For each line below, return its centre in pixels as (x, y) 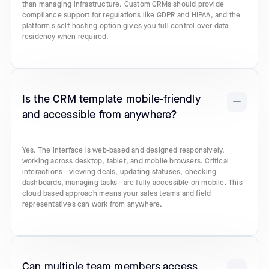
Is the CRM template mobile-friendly (111, 99)
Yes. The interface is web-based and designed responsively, (123, 151)
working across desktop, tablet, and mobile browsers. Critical (125, 162)
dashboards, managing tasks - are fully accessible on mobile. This (132, 183)
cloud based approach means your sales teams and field (116, 194)
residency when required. (65, 37)
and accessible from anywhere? (100, 115)
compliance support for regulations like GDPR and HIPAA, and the (131, 15)
